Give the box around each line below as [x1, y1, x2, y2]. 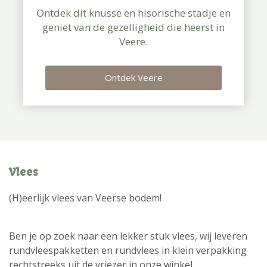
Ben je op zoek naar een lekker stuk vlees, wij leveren [9, 229, 247, 243]
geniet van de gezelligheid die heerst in [42, 20, 225, 34]
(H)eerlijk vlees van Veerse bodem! [9, 191, 162, 204]
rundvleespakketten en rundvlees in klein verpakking [9, 243, 247, 257]
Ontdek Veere [104, 71, 163, 83]
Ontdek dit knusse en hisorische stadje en [36, 5, 231, 20]
